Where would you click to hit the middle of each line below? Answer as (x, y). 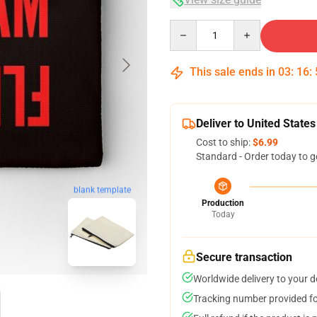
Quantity (189, 26)
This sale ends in (232, 72)
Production (223, 203)
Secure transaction (244, 257)
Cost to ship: (224, 142)
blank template (102, 190)
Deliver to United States (256, 123)
